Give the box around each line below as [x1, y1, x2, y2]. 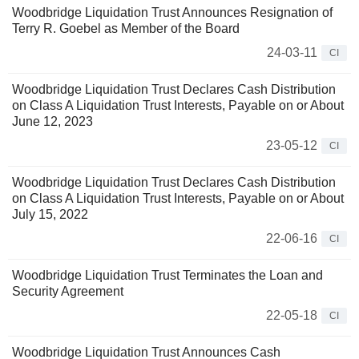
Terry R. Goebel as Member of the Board [12, 21, 240, 35]
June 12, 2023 [12, 114, 93, 128]
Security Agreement [12, 284, 123, 298]
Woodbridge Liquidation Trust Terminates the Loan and [12, 268, 323, 282]
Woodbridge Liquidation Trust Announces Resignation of [12, 5, 333, 19]
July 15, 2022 [12, 207, 88, 221]
